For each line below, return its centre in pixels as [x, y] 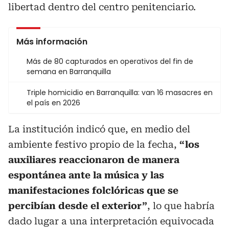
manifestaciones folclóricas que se [93, 190]
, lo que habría [181, 206]
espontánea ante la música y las [86, 175]
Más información [52, 42]
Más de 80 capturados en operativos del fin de [110, 61]
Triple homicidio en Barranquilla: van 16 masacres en [120, 93]
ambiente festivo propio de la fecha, [94, 144]
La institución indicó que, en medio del [99, 129]
